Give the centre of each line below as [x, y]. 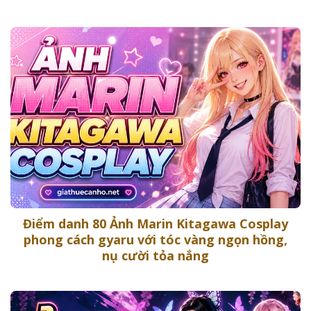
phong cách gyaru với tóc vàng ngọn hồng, [155, 239]
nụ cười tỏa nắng [155, 255]
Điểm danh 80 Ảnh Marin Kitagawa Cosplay [155, 224]
